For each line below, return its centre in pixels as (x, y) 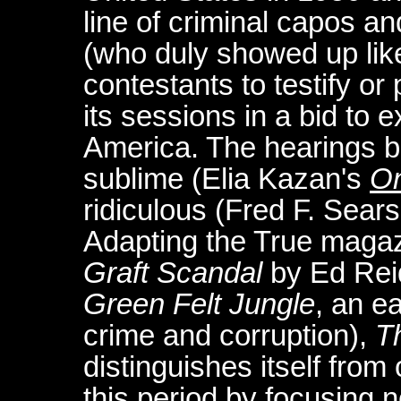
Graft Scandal (173, 273)
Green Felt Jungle (199, 304)
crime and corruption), (229, 335)
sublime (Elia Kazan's (226, 179)
